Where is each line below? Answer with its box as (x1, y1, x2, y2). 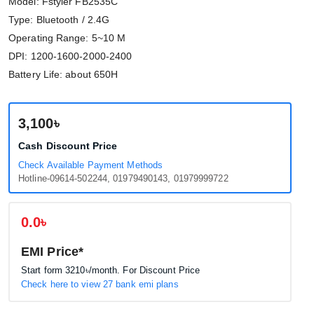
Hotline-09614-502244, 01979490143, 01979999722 (18, 173, 228, 184)
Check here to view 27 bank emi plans (21, 279, 179, 289)
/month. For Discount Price (88, 265, 200, 275)
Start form (21, 265, 66, 275)
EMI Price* (21, 245, 83, 259)
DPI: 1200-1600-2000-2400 (8, 50, 132, 62)
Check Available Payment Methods (18, 160, 163, 170)
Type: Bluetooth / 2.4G (8, 14, 110, 25)
